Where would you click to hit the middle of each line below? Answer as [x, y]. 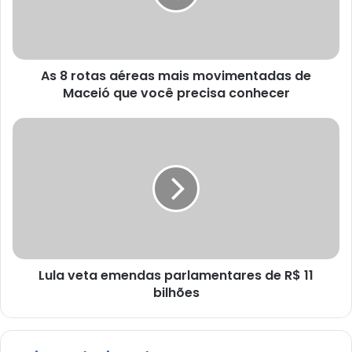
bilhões [176, 292]
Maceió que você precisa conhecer [176, 93]
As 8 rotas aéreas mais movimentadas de [176, 75]
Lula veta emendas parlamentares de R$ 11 [176, 275]
